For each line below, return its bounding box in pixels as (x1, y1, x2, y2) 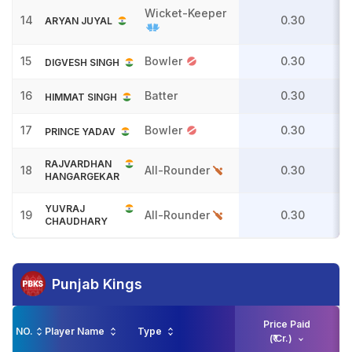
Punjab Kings (52, 276, 142, 292)
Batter (145, 89, 181, 102)
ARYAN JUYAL (45, 15, 112, 27)
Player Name (45, 325, 107, 337)
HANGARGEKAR (45, 170, 119, 182)
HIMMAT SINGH (45, 91, 117, 104)
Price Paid (262, 318, 310, 330)
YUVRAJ (45, 203, 85, 214)
